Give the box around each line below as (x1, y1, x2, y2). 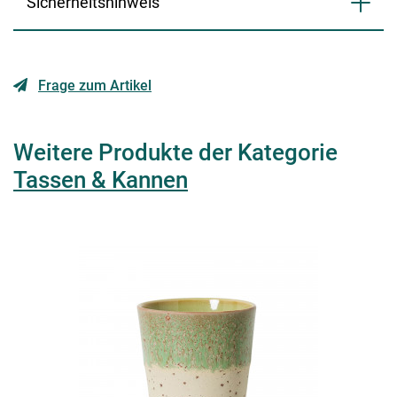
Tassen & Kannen (13, 167, 188, 194)
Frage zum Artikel (38, 77, 152, 95)
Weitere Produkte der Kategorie (13, 139, 338, 167)
